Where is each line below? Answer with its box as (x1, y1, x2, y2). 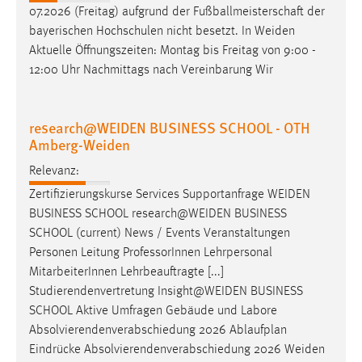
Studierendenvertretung (29, 284, 158, 298)
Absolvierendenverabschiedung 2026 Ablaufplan (29, 323, 287, 337)
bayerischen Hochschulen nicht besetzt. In (29, 25, 255, 39)
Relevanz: (29, 164, 79, 178)
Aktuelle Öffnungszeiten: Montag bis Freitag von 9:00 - (29, 44, 316, 58)
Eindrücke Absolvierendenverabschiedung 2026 (29, 343, 284, 356)
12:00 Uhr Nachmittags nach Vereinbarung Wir (29, 64, 273, 78)
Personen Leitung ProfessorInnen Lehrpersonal (29, 246, 272, 259)
